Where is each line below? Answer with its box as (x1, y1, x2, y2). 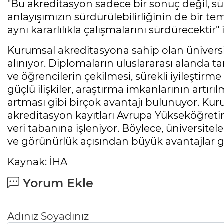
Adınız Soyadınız (7, 210, 89, 223)
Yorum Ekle (19, 176, 93, 191)
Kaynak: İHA (7, 156, 67, 168)
